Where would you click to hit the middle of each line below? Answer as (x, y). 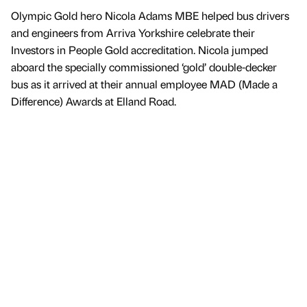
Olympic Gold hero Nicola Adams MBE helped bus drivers (150, 16)
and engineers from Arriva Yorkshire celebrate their (133, 33)
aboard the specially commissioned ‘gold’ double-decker (144, 67)
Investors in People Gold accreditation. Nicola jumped (139, 50)
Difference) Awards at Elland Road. (94, 101)
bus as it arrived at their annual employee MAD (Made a (144, 84)
